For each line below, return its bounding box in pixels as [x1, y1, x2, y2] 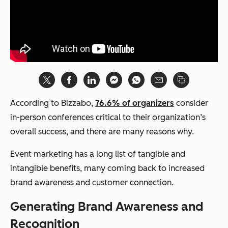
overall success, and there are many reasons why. [10, 126, 194, 136]
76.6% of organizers [95, 98, 174, 108]
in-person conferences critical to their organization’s [10, 112, 206, 122]
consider [174, 98, 208, 108]
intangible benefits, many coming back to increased [10, 163, 205, 173]
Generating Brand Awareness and [10, 198, 203, 214]
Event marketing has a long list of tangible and [10, 149, 185, 159]
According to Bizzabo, [10, 98, 95, 108]
